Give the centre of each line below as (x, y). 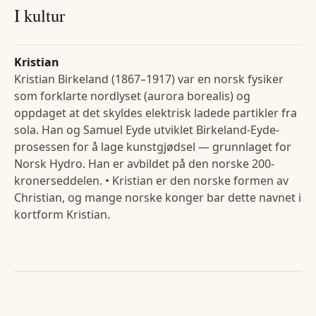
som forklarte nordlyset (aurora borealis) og (132, 96)
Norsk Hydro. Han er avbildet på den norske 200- (144, 164)
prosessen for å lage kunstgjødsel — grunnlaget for (153, 147)
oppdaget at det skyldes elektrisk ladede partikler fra (156, 113)
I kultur (39, 16)
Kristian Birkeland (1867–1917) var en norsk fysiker (149, 79)
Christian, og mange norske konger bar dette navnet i (158, 198)
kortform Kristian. (62, 215)
